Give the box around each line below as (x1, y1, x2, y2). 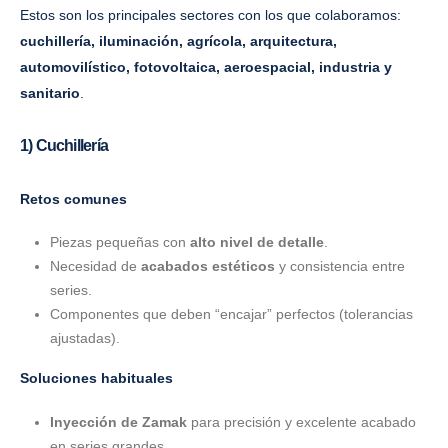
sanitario (20, 85, 80, 102)
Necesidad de (49, 258, 141, 275)
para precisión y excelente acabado (186, 413, 416, 430)
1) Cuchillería (20, 136, 108, 154)
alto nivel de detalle (189, 234, 324, 251)
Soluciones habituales (20, 370, 173, 387)
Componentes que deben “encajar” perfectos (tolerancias (49, 306, 413, 323)
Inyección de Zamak (49, 413, 187, 430)
